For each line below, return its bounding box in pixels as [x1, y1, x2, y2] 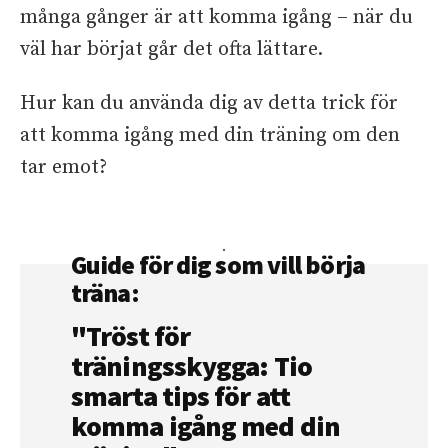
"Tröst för [71, 318, 190, 354]
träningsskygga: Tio [71, 348, 312, 384]
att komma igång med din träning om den [20, 123, 400, 148]
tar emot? [20, 155, 107, 180]
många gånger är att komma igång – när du [20, 5, 413, 30]
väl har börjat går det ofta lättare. [20, 37, 323, 62]
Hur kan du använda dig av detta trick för [20, 91, 398, 116]
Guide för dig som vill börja [71, 248, 365, 281]
